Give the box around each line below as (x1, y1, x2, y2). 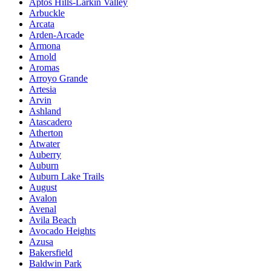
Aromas (29, 62, 59, 73)
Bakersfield (29, 247, 73, 258)
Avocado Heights (29, 225, 96, 236)
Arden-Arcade (29, 29, 84, 40)
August (29, 181, 57, 192)
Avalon (29, 192, 57, 203)
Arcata (29, 18, 54, 29)
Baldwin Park (29, 258, 82, 269)
